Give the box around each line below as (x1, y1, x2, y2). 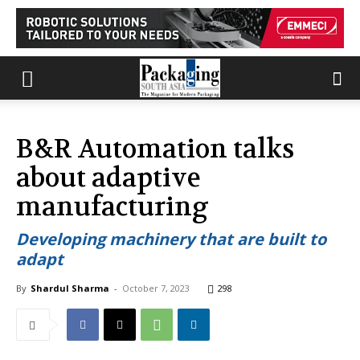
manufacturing (16, 190, 209, 223)
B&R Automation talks (16, 133, 294, 166)
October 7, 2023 (122, 282, 190, 294)
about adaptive (16, 162, 201, 194)
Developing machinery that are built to (16, 228, 326, 250)
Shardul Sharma (31, 282, 109, 294)
